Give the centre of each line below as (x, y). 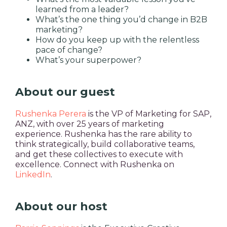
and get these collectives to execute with (99, 154)
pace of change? (69, 50)
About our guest (65, 92)
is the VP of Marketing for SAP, (149, 113)
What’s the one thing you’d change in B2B (121, 19)
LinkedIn (33, 174)
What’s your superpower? (88, 60)
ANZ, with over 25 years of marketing (90, 124)
